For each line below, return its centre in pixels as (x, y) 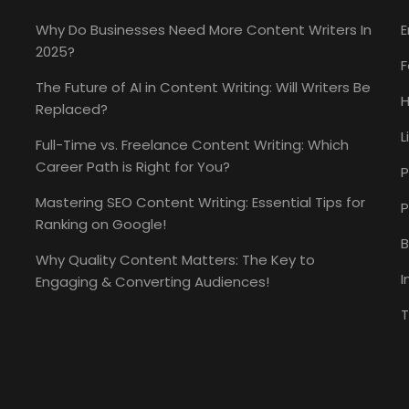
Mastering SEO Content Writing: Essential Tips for (200, 203)
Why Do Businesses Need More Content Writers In (204, 30)
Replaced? (72, 110)
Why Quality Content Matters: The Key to (175, 260)
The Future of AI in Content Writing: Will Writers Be (203, 88)
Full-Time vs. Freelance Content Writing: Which (192, 145)
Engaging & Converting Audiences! (152, 282)
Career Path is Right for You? (133, 167)
